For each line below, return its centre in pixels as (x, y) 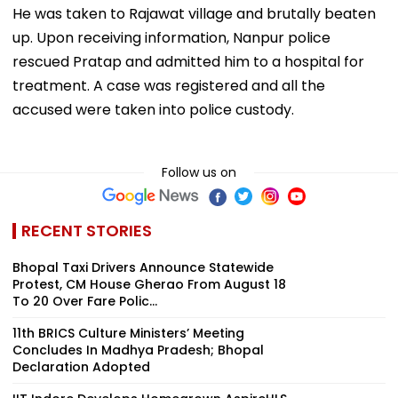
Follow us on (199, 172)
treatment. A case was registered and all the (169, 85)
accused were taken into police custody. (153, 109)
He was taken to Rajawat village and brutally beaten (194, 13)
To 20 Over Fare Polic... (85, 301)
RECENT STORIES (87, 230)
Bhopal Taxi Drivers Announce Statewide (143, 267)
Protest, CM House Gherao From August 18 (149, 284)
